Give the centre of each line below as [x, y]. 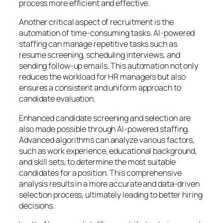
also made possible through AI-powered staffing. [105, 129]
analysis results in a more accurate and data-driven [109, 183]
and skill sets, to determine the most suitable [98, 162]
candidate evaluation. [57, 99]
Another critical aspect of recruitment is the [96, 22]
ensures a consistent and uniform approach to [100, 88]
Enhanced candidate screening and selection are [105, 118]
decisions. [37, 205]
